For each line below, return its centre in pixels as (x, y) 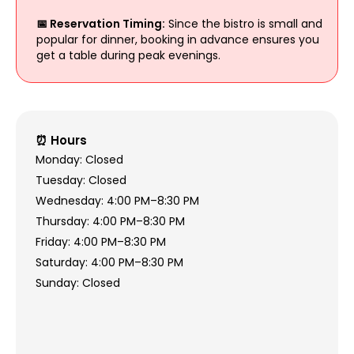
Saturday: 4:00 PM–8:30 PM (109, 263)
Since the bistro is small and (243, 24)
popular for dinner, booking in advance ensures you (177, 40)
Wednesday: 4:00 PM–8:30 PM (117, 201)
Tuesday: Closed (81, 181)
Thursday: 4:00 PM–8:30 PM (110, 222)
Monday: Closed (79, 160)
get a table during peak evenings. (128, 56)
